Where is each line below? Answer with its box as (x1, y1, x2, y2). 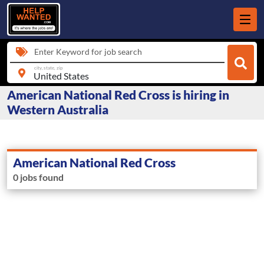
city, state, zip (34, 64, 63, 71)
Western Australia (7, 102, 108, 117)
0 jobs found (13, 171, 64, 183)
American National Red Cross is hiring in (7, 87, 229, 103)
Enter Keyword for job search (34, 47, 142, 57)
